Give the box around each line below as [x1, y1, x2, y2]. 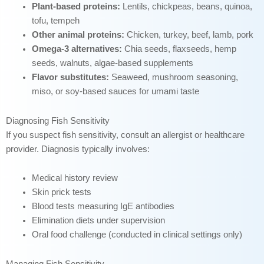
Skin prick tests [31, 187, 91, 197]
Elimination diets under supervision [31, 216, 165, 226]
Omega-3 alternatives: [31, 44, 122, 54]
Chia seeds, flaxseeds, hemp [121, 44, 236, 54]
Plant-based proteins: [31, 2, 120, 12]
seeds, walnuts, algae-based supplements [31, 58, 193, 68]
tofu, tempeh [31, 16, 80, 26]
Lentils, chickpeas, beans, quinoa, [120, 2, 252, 12]
